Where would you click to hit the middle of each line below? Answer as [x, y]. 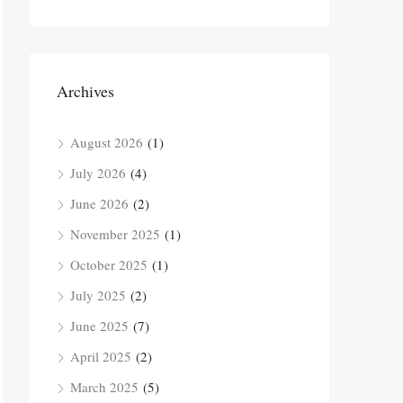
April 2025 [101, 356]
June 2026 [99, 203]
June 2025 [99, 326]
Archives [85, 91]
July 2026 [98, 173]
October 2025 [109, 264]
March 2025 [104, 387]
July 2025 [98, 295]
